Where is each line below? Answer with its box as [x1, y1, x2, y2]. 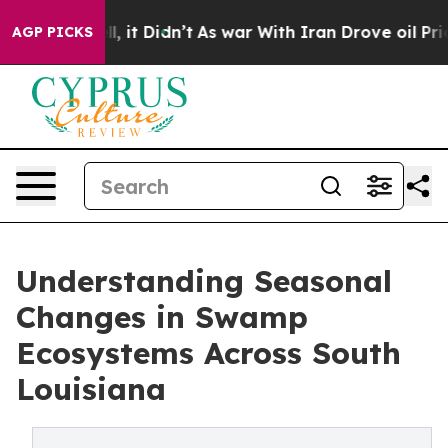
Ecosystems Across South [16, 334, 401, 372]
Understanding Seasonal [16, 262, 392, 300]
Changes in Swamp [16, 298, 308, 336]
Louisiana [16, 370, 166, 408]
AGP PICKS [12, 23, 93, 41]
